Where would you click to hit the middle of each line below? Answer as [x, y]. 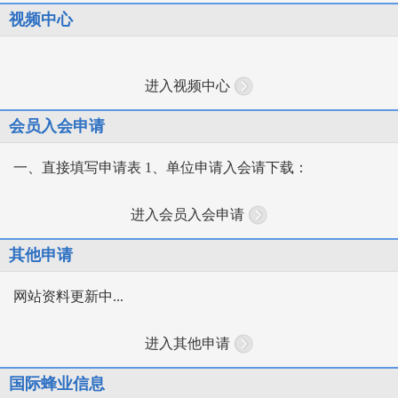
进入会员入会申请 [187, 215]
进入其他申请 [187, 344]
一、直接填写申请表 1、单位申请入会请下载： [161, 168]
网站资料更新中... [68, 297]
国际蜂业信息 [57, 384]
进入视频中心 [187, 86]
